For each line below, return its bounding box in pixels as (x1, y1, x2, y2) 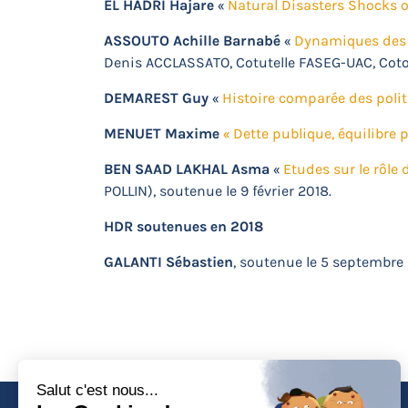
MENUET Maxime (104, 125, 223, 142)
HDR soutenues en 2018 (104, 218, 263, 235)
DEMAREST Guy (104, 89, 209, 107)
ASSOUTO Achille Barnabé (104, 32, 280, 49)
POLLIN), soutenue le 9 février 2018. (104, 182, 331, 199)
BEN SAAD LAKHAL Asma (104, 160, 270, 178)
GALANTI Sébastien (104, 253, 233, 270)
